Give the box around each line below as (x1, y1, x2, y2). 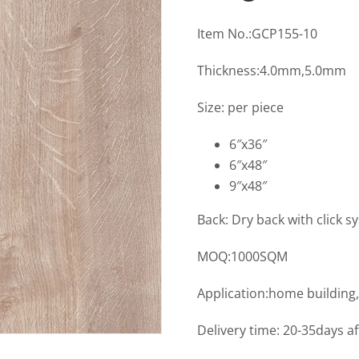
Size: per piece (197, 98, 284, 116)
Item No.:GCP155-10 (197, 24, 317, 42)
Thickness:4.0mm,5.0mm (197, 61, 346, 79)
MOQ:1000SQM (197, 247, 288, 265)
